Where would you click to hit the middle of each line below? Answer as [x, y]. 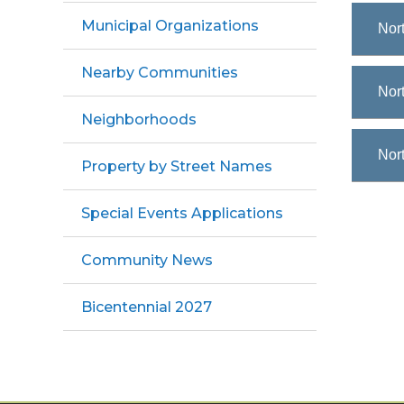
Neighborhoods [139, 119]
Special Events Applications [182, 213]
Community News [147, 260]
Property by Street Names [177, 166]
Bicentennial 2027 [147, 307]
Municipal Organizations [170, 26]
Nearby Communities [160, 73]
